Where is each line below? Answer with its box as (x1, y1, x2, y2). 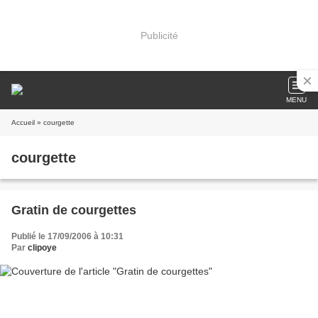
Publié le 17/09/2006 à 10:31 (11, 231, 124, 241)
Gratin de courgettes (11, 203, 136, 217)
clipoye (28, 243, 57, 253)
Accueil (11, 119, 35, 126)
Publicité (140, 29, 178, 41)
